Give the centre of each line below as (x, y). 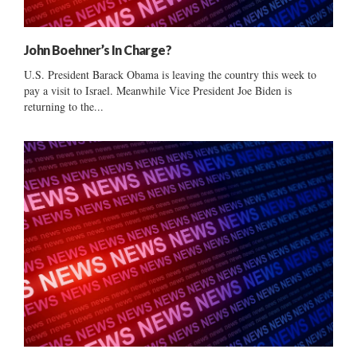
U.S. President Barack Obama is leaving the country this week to (170, 74)
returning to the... (64, 106)
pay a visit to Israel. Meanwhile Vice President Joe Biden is (158, 90)
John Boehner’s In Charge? (98, 49)
